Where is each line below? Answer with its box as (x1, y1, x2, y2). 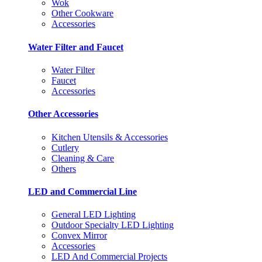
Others (51, 163, 76, 174)
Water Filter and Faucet (28, 42, 123, 52)
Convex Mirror (51, 230, 107, 241)
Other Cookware (51, 8, 113, 19)
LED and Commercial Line (28, 186, 137, 196)
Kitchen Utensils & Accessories (51, 132, 168, 142)
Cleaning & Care (51, 153, 114, 163)
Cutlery (51, 142, 79, 153)
